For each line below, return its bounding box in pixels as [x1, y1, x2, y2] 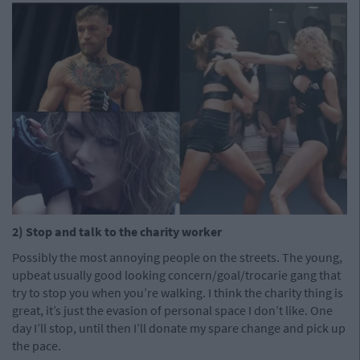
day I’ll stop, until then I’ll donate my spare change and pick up [12, 319, 346, 336]
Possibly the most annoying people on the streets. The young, [12, 248, 342, 265]
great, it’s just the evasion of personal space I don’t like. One [12, 301, 333, 318]
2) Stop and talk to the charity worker [12, 223, 222, 239]
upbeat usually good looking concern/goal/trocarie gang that [12, 266, 341, 283]
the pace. [12, 337, 61, 354]
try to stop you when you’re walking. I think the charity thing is [12, 284, 343, 301]
